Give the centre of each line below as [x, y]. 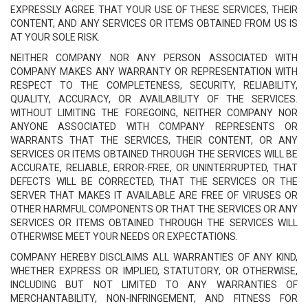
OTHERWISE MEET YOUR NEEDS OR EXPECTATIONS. [124, 236]
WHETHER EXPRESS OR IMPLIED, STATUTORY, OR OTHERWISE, [154, 271]
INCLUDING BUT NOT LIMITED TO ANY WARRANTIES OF [154, 285]
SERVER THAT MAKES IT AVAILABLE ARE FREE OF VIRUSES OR [154, 195]
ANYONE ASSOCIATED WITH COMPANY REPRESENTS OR [154, 126]
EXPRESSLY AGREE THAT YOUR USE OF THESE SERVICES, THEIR [154, 10]
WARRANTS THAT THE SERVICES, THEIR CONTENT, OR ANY [154, 140]
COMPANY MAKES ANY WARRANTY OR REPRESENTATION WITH [154, 71]
